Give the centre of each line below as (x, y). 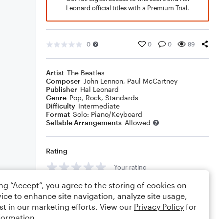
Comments (64, 189)
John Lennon (103, 81)
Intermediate (99, 106)
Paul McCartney (152, 81)
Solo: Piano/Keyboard (108, 114)
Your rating (130, 167)
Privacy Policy (159, 207)
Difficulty (61, 106)
